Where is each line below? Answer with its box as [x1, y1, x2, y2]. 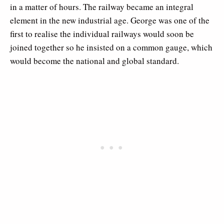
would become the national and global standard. [10, 54, 179, 66]
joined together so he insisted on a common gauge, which [10, 41, 212, 53]
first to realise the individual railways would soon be [10, 27, 194, 39]
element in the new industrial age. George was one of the [10, 14, 209, 26]
